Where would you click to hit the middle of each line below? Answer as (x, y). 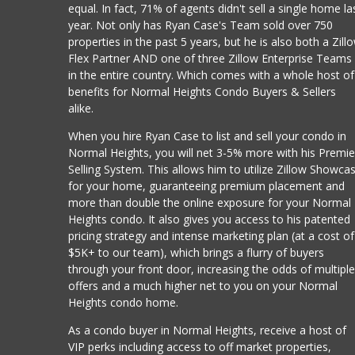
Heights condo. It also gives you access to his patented (210, 219)
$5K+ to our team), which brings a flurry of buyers (197, 252)
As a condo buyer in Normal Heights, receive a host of (208, 330)
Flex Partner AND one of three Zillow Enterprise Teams (210, 58)
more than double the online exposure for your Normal (210, 202)
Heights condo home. (124, 302)
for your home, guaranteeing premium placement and (207, 185)
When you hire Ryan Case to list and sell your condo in (208, 136)
